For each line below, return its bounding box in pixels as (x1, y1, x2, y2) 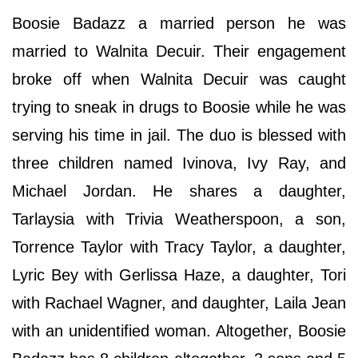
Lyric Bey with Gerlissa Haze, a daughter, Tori (12, 266, 346, 284)
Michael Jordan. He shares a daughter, (12, 182, 346, 201)
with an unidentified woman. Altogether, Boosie (12, 322, 346, 340)
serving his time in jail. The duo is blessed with (12, 126, 346, 145)
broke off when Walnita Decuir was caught (12, 70, 346, 89)
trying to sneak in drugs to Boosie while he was (12, 98, 346, 117)
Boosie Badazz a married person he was (12, 14, 346, 33)
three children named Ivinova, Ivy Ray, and (12, 154, 346, 173)
